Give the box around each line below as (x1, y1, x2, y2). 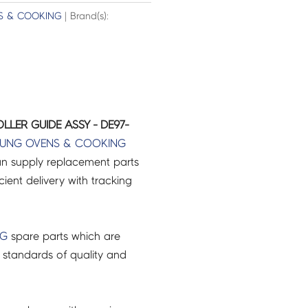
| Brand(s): (60, 11, 109, 22)
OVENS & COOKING (25, 137, 126, 149)
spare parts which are (7, 230, 120, 242)
